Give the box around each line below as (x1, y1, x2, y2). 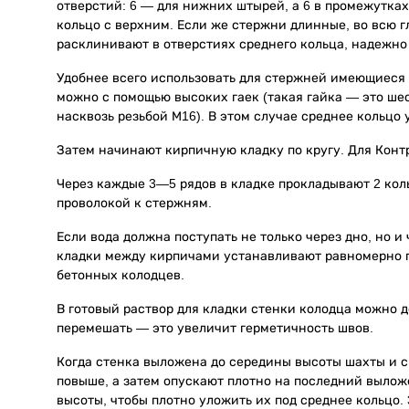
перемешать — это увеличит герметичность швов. (57, 320, 373, 335)
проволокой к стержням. (57, 194, 212, 210)
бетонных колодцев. (57, 267, 184, 282)
